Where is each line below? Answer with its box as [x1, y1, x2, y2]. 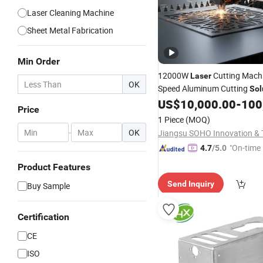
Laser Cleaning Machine [27, 7, 114, 18]
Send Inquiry [167, 179, 214, 188]
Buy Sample [27, 180, 70, 191]
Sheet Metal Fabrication [27, 25, 113, 36]
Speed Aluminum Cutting [158, 83, 249, 94]
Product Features [18, 161, 90, 173]
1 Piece [158, 114, 184, 125]
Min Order [18, 56, 60, 67]
